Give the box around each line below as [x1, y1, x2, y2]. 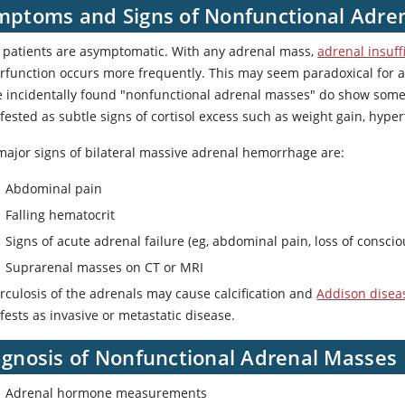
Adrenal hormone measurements [5, 384, 208, 402]
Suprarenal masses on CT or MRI [5, 259, 204, 277]
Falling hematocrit [5, 206, 116, 224]
